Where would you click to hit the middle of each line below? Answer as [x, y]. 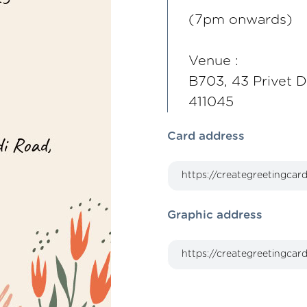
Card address [206, 136]
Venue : [213, 61]
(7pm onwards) [241, 20]
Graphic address [215, 215]
